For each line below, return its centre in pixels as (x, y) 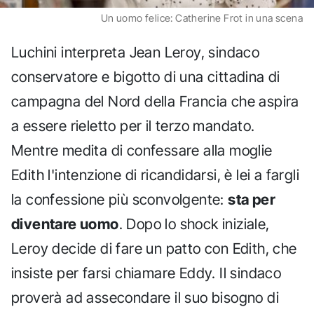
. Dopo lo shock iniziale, (194, 224)
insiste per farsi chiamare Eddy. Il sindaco (146, 273)
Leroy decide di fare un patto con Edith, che (154, 248)
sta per (252, 199)
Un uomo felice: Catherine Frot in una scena (202, 18)
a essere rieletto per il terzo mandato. (133, 125)
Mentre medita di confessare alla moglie (142, 150)
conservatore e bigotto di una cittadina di (146, 76)
